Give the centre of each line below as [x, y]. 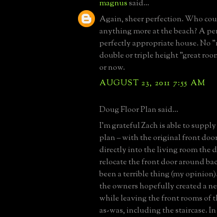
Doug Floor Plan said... [139, 110]
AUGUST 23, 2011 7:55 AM [153, 83]
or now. [112, 68]
